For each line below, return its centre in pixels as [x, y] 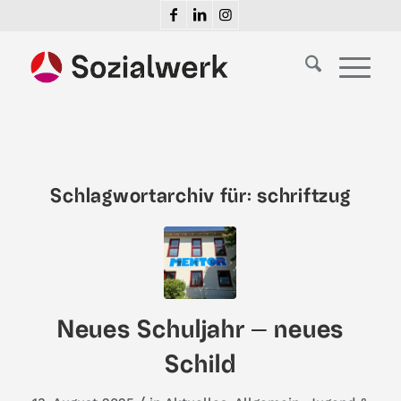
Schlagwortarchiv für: [154, 196]
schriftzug [304, 196]
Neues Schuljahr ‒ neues [200, 329]
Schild [200, 364]
